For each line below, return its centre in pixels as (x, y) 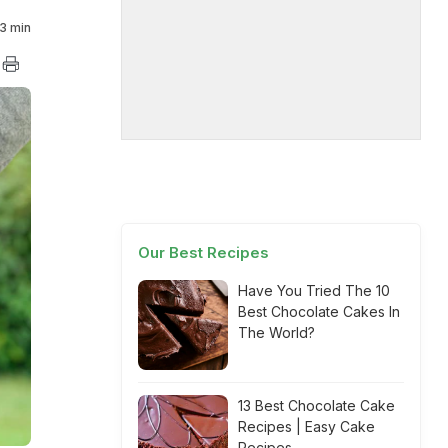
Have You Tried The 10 (314, 290)
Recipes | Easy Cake (306, 426)
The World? (276, 332)
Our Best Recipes (203, 252)
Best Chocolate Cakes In (319, 311)
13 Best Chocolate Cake (316, 405)
